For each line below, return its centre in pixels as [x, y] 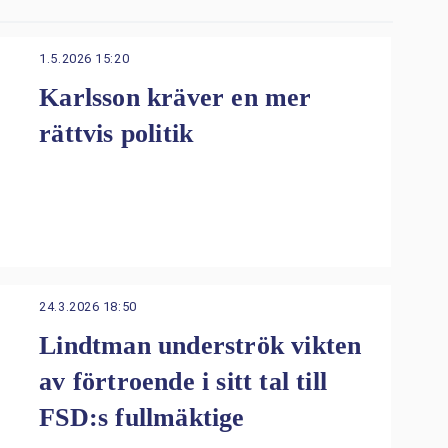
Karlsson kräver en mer [175, 98]
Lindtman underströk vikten [200, 346]
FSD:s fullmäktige [142, 418]
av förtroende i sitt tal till [183, 382]
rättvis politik [116, 134]
